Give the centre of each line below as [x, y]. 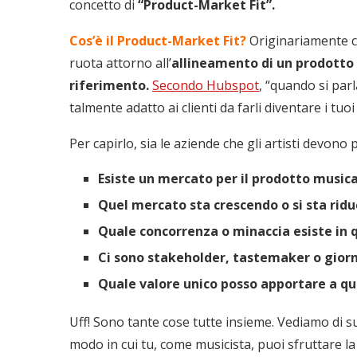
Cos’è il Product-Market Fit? [158, 40]
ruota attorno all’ [120, 63]
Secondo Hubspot [206, 85]
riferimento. [109, 85]
